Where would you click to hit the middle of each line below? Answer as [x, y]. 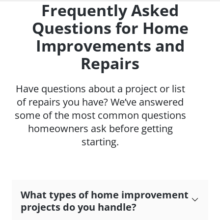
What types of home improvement [105, 194]
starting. [100, 141]
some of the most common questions [100, 115]
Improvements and [110, 45]
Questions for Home [110, 27]
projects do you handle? [79, 207]
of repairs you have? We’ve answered [100, 102]
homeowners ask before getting [100, 128]
